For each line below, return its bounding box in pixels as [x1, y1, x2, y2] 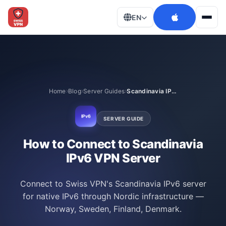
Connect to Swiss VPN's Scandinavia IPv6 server [20, 179, 206, 189]
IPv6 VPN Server [66, 151, 160, 165]
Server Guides [83, 87, 125, 95]
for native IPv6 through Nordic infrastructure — [22, 191, 204, 201]
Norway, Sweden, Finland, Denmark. [44, 204, 182, 214]
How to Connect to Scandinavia [23, 137, 203, 151]
